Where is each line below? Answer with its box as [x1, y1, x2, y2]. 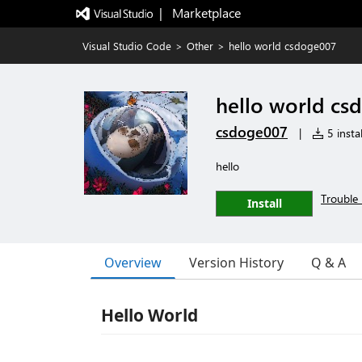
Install [246, 196, 282, 211]
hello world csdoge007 [229, 39, 336, 53]
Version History [189, 254, 284, 271]
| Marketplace [158, 4, 241, 21]
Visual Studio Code [82, 39, 171, 53]
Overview [104, 253, 162, 271]
